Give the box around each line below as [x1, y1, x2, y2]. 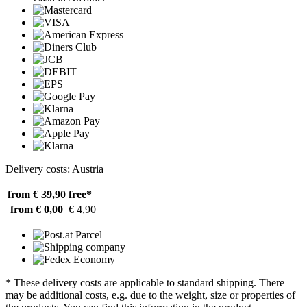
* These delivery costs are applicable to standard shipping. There [5, 276, 284, 288]
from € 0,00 [10, 203, 63, 215]
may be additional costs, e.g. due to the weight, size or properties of [5, 288, 295, 301]
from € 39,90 [8, 188, 66, 200]
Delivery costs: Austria [5, 162, 103, 175]
